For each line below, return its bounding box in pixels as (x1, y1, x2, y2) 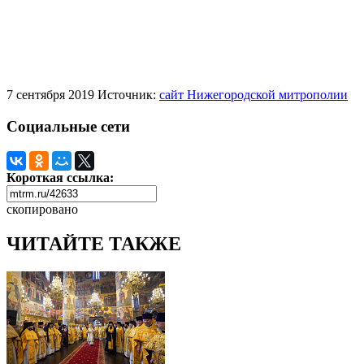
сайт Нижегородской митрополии (159, 88, 348, 102)
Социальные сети (6, 118, 130, 136)
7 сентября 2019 (6, 88, 94, 102)
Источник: (97, 88, 159, 102)
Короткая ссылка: (6, 170, 114, 184)
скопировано (6, 201, 78, 216)
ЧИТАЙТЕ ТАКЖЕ (6, 232, 181, 254)
